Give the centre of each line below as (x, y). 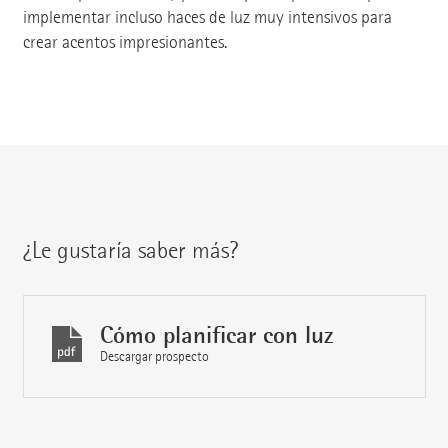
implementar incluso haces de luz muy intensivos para (207, 17)
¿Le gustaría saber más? (130, 249)
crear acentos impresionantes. (124, 42)
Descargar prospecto (154, 356)
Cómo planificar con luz (216, 334)
